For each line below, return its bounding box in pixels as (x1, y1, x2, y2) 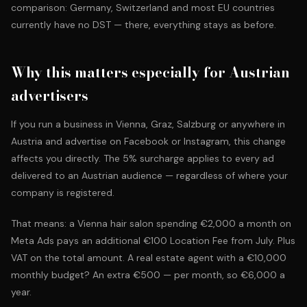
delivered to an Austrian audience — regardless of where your (11, 169, 288, 182)
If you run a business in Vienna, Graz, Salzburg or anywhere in (11, 118, 285, 130)
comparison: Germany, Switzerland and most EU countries (11, 1, 275, 14)
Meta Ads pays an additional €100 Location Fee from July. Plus (11, 234, 295, 247)
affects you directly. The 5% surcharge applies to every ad (11, 152, 274, 164)
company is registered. (11, 186, 114, 199)
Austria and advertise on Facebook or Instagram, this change (11, 135, 286, 147)
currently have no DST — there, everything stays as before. (11, 19, 276, 31)
